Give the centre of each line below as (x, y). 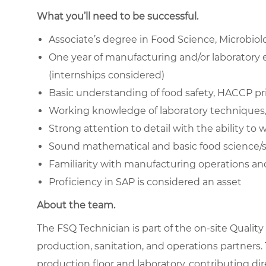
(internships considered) (107, 75)
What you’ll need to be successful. (118, 16)
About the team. (76, 205)
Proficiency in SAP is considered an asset (145, 182)
